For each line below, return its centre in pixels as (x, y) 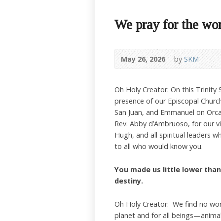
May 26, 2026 (143, 59)
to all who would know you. (159, 146)
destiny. (129, 181)
